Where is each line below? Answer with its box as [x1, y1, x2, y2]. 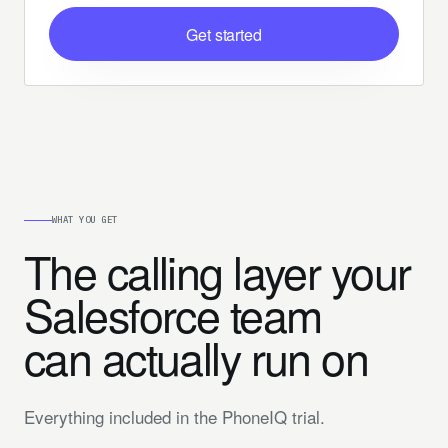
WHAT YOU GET [52, 214, 118, 225]
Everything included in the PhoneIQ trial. [24, 404, 325, 429]
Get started [186, 22, 262, 46]
